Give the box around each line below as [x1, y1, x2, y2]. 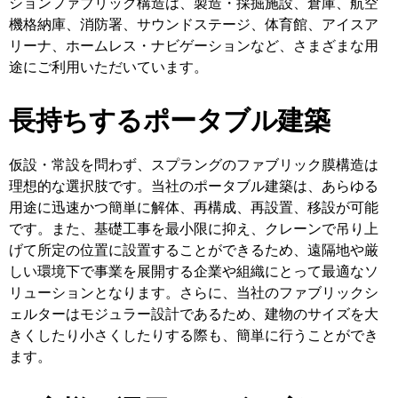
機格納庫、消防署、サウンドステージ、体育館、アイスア [9, 17, 378, 32]
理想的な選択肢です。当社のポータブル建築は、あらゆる [9, 179, 378, 194]
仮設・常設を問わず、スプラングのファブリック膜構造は [9, 157, 378, 172]
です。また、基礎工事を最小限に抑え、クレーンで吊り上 [9, 221, 378, 236]
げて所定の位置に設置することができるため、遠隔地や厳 [9, 243, 378, 258]
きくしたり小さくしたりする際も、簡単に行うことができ [9, 328, 378, 343]
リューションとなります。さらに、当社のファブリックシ [9, 285, 378, 300]
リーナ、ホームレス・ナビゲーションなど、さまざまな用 [9, 38, 378, 53]
